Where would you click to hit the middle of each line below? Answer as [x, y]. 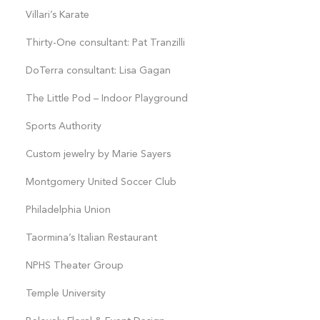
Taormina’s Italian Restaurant [91, 238]
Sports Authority [63, 126]
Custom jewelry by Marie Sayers [98, 154]
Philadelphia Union [68, 210]
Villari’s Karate [57, 15]
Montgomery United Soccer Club [101, 182]
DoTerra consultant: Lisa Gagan [98, 71]
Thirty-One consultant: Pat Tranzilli [105, 43]
